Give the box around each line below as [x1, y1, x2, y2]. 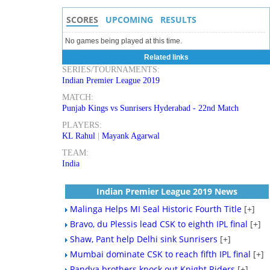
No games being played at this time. [65, 37, 183, 45]
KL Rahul [62, 131, 96, 140]
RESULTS [160, 14, 197, 25]
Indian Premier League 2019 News [96, 186, 238, 197]
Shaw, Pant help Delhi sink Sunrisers [70, 233, 218, 245]
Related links [143, 53, 189, 61]
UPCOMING [105, 14, 154, 25]
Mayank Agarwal [102, 131, 160, 140]
